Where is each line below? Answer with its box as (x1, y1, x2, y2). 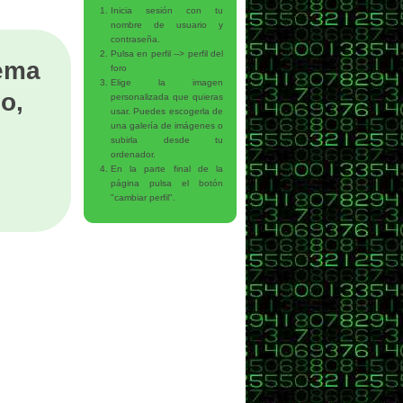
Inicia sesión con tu (111, 5, 223, 16)
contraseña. (111, 34, 160, 45)
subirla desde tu (111, 135, 223, 146)
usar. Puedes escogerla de (111, 106, 223, 117)
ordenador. (111, 149, 156, 160)
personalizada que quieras (111, 92, 223, 103)
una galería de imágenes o (111, 121, 223, 131)
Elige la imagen (111, 77, 223, 88)
